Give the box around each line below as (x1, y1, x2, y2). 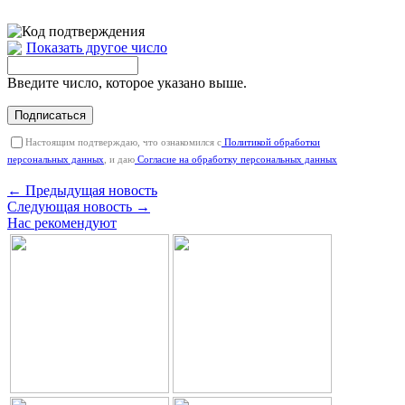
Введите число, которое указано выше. (7, 74, 247, 90)
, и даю (104, 153, 135, 165)
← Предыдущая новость (7, 182, 157, 198)
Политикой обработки (221, 136, 320, 147)
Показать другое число (26, 39, 167, 55)
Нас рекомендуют (7, 214, 117, 231)
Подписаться (14, 108, 86, 122)
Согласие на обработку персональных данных (135, 153, 337, 165)
